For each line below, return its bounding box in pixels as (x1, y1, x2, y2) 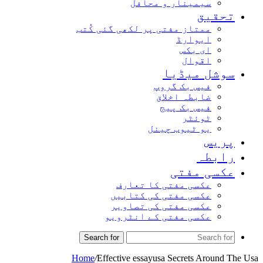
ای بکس (180, 45, 211, 55)
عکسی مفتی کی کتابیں (110, 190, 211, 200)
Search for (84, 233, 119, 242)
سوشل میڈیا (163, 66, 235, 80)
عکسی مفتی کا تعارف (116, 180, 211, 190)
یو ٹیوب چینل (148, 123, 211, 133)
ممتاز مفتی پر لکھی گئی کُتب (76, 23, 211, 33)
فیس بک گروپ (154, 81, 211, 91)
